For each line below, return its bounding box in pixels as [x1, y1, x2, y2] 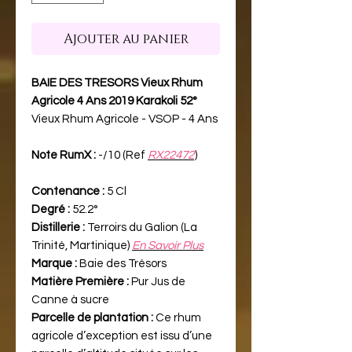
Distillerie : [31, 221, 85, 233]
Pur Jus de [129, 275, 185, 288]
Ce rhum [153, 311, 201, 324]
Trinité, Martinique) [31, 239, 132, 251]
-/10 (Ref [96, 148, 148, 161]
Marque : [31, 257, 77, 269]
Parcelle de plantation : [31, 311, 153, 324]
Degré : [31, 203, 70, 215]
